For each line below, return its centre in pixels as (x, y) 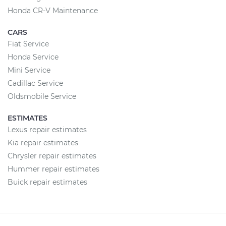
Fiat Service (28, 44)
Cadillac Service (35, 83)
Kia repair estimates (43, 143)
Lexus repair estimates (47, 130)
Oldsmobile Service (42, 96)
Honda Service (33, 57)
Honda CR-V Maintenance (53, 11)
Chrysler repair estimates (52, 156)
